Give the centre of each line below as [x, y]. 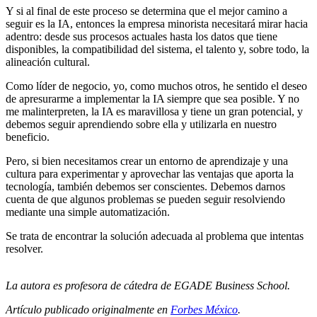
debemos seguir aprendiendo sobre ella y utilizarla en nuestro [141, 124]
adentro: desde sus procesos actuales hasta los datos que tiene [142, 36]
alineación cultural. [49, 62]
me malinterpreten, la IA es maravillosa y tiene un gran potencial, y [154, 111]
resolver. [26, 248]
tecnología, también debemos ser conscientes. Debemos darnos [145, 186]
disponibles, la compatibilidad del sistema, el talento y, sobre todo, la [157, 49]
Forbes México [204, 309]
